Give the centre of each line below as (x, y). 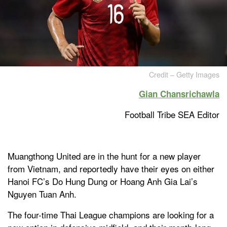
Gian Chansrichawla (179, 94)
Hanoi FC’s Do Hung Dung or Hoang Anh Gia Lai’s (103, 181)
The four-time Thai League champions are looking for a (111, 215)
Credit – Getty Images (184, 74)
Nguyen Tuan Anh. (42, 194)
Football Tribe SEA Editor (172, 115)
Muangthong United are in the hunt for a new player (104, 156)
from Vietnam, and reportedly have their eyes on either (111, 169)
